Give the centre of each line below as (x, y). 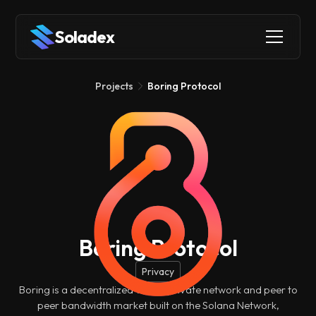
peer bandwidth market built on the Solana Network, (158, 305)
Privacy (158, 272)
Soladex (85, 37)
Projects (114, 86)
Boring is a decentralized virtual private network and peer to (158, 290)
